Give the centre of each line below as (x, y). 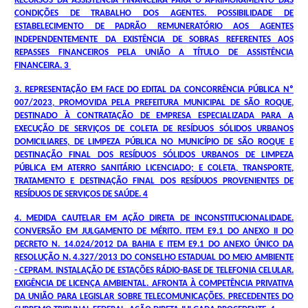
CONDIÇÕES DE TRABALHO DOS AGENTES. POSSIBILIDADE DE (154, 13)
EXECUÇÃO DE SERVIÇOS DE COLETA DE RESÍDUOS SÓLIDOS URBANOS (154, 129)
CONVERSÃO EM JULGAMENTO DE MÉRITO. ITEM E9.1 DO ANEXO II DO (154, 231)
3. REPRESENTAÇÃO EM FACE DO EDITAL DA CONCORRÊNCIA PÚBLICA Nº (154, 90)
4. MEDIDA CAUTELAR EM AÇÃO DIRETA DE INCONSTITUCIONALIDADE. (154, 218)
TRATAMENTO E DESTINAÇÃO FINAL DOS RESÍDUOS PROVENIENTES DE (154, 181)
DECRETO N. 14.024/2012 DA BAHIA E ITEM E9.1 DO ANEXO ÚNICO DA (154, 244)
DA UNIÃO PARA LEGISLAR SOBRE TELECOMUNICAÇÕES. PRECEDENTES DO (154, 297)
